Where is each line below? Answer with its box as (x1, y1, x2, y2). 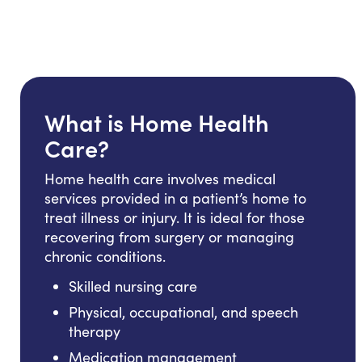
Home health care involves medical (44, 168, 276, 188)
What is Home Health (44, 104, 269, 138)
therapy (69, 321, 120, 341)
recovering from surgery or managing (44, 226, 294, 246)
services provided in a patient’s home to (44, 187, 306, 208)
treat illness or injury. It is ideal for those (44, 207, 305, 227)
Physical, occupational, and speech (69, 301, 298, 322)
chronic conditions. (44, 246, 166, 266)
